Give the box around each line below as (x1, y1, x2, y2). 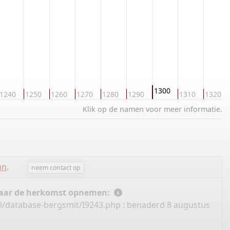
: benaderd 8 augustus (121, 199, 210, 211)
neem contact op (31, 163, 81, 172)
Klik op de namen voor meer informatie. (83, 104, 222, 114)
